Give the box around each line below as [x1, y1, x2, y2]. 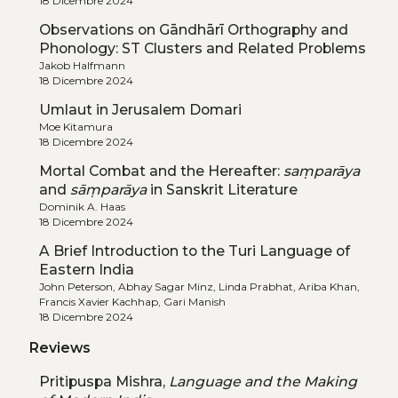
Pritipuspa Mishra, [38, 373, 169, 391]
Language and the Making [168, 373, 357, 391]
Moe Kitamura [38, 119, 113, 133]
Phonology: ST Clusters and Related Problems [38, 39, 366, 57]
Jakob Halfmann [38, 58, 125, 72]
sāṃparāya [69, 180, 147, 198]
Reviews [28, 339, 91, 357]
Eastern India [38, 260, 134, 278]
